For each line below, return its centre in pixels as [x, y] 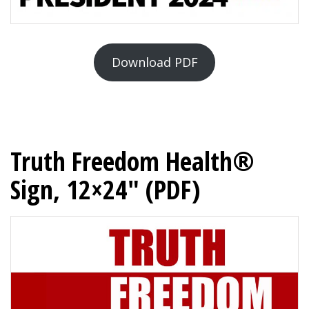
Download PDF [154, 62]
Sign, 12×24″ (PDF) [105, 189]
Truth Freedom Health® [132, 161]
